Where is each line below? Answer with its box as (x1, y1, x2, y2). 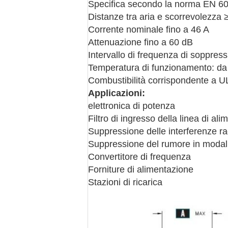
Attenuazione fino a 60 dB (88, 37, 193, 47)
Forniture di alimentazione (88, 164, 193, 175)
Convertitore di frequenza (88, 152, 191, 162)
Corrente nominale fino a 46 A (88, 24, 209, 35)
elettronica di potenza (88, 101, 175, 111)
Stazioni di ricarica (88, 177, 162, 187)
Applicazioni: (88, 88, 145, 98)
